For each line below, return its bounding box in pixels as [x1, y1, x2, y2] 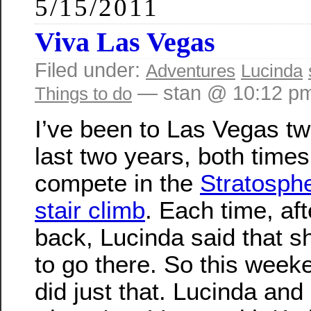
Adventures [146, 60, 235, 82]
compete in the [35, 169, 200, 196]
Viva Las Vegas [35, 26, 215, 58]
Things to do [35, 83, 132, 105]
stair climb [35, 196, 145, 224]
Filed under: [35, 59, 146, 82]
